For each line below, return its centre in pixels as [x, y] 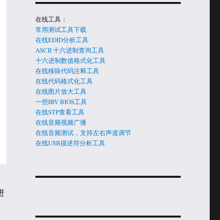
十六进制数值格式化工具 [70, 60]
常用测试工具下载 [61, 29]
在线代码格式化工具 [64, 81]
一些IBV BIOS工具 [61, 101]
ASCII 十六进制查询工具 [69, 50]
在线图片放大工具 [61, 91]
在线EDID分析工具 [62, 40]
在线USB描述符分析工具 [70, 143]
